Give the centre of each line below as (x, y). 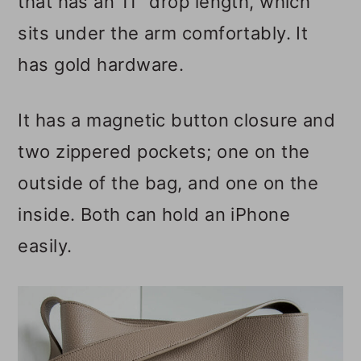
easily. (45, 246)
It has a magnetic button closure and (177, 120)
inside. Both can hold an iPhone (154, 215)
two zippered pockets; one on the (164, 152)
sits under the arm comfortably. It (163, 33)
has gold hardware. (101, 65)
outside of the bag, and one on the (168, 183)
